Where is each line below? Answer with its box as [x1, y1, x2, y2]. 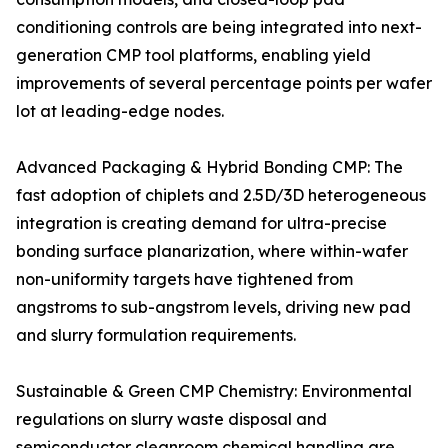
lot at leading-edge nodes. [16, 101, 224, 122]
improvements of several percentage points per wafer [16, 73, 432, 94]
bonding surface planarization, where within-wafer [16, 241, 408, 262]
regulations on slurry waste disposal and [16, 409, 327, 430]
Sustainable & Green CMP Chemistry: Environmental [16, 381, 412, 402]
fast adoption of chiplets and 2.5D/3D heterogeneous [16, 185, 426, 206]
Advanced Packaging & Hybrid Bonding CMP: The [16, 157, 403, 178]
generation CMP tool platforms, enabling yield [16, 45, 371, 66]
